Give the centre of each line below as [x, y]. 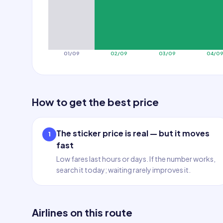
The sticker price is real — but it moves [133, 133]
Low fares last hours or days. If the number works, [136, 159]
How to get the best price [95, 102]
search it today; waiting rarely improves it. [123, 170]
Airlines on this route [82, 212]
